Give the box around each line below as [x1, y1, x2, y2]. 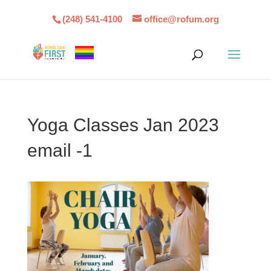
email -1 [27, 140, 93, 160]
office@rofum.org [143, 14, 219, 25]
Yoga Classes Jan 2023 [27, 115, 219, 135]
